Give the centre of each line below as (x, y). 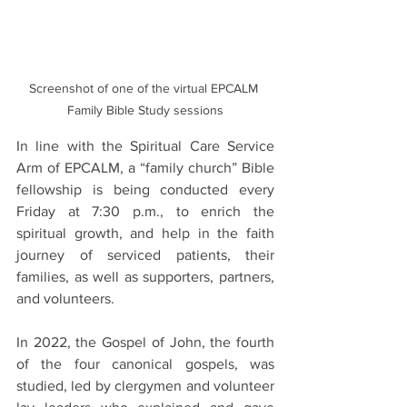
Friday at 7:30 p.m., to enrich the (145, 212)
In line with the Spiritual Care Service (145, 146)
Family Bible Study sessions (145, 110)
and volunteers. (65, 299)
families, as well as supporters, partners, (145, 277)
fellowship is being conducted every (145, 190)
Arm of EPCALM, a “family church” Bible (145, 168)
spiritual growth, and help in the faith (145, 233)
